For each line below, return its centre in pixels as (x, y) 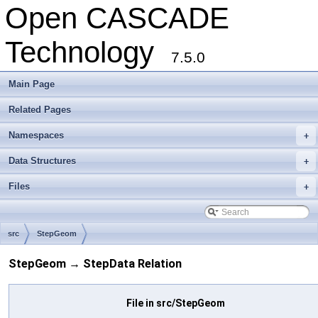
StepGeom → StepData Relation (95, 264)
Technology (88, 52)
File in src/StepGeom (176, 303)
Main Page (32, 84)
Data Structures (42, 161)
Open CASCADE (117, 18)
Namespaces (36, 135)
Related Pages (40, 110)
